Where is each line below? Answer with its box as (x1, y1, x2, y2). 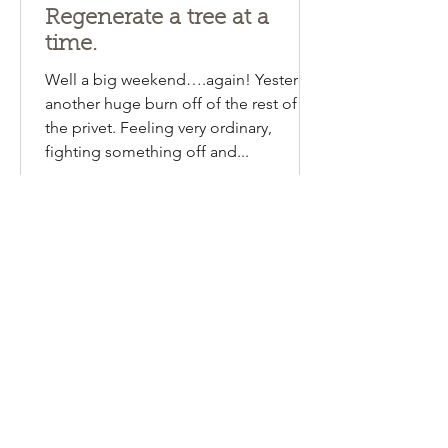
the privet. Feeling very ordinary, (45, 166, 272, 186)
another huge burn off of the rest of (45, 142, 297, 162)
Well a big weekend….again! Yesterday (45, 118, 323, 138)
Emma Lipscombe (45, 10, 139, 26)
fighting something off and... (45, 190, 249, 210)
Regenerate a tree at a (45, 56, 269, 79)
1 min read (130, 27, 186, 43)
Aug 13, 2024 (45, 27, 112, 43)
